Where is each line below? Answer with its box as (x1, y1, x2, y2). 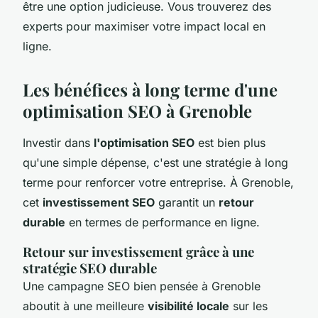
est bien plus (194, 135, 265, 150)
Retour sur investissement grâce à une (23, 242, 254, 261)
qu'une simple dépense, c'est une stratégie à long (23, 155, 288, 170)
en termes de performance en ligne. (65, 214, 260, 229)
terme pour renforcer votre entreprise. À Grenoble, (23, 175, 294, 190)
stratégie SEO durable (23, 258, 157, 277)
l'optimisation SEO (94, 135, 194, 150)
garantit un (155, 194, 219, 209)
